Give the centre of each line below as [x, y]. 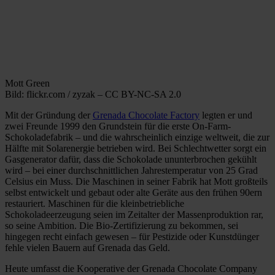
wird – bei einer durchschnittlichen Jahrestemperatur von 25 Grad [131, 170]
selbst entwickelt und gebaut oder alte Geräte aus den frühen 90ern [134, 192]
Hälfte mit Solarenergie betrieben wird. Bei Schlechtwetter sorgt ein [136, 148]
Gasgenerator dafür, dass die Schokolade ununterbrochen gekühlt [131, 159]
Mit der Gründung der [49, 115]
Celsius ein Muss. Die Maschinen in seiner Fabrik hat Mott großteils [136, 181]
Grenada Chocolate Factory [146, 115]
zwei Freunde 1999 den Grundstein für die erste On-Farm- [118, 126]
